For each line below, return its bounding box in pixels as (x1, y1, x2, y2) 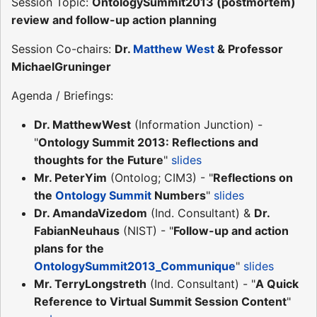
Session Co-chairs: (11, 41, 115, 56)
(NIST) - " (120, 223, 173, 238)
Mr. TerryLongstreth (34, 276, 146, 291)
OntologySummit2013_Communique (34, 258, 236, 273)
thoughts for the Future (34, 152, 163, 167)
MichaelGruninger (11, 59, 111, 74)
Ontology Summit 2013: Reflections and (38, 134, 258, 149)
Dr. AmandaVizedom (34, 205, 147, 220)
